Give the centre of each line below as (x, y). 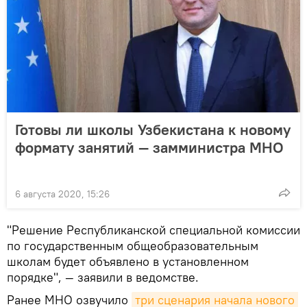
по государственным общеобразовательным (133, 246)
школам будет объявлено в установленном (128, 262)
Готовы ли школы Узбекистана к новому (153, 130)
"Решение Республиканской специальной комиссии (153, 230)
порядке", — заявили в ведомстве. (103, 278)
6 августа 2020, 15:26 (62, 194)
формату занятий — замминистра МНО (149, 148)
